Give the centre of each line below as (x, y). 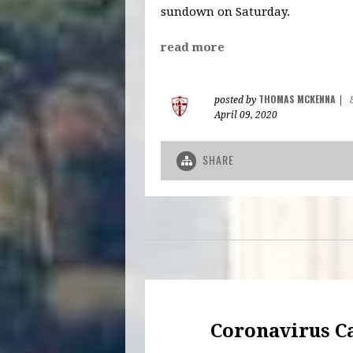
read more (193, 47)
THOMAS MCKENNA (297, 98)
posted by (236, 100)
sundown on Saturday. (225, 11)
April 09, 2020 (246, 115)
